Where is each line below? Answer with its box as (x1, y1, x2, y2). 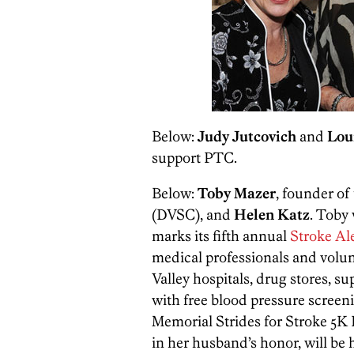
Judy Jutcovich (198, 127, 296, 145)
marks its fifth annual (152, 227, 290, 245)
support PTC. (152, 149, 237, 167)
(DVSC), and (152, 205, 234, 224)
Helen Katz (234, 205, 310, 224)
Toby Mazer (198, 184, 276, 202)
